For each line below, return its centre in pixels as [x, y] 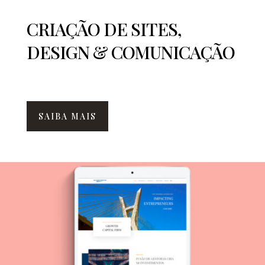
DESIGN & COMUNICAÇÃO [130, 52]
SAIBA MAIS [67, 116]
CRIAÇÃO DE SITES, [104, 29]
